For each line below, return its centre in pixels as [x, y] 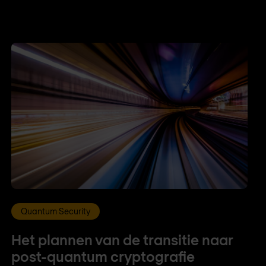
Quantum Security [55, 211]
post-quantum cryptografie [103, 256]
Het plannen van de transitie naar [122, 239]
